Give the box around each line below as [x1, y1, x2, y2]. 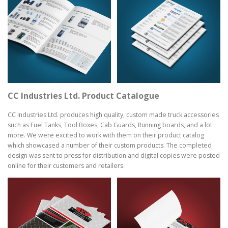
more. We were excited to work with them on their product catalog [8, 130, 204, 139]
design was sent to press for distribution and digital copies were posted [8, 151, 220, 160]
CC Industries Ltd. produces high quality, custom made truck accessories [8, 110, 219, 119]
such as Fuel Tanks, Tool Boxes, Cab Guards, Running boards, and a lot [8, 120, 212, 129]
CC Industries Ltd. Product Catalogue [8, 90, 159, 102]
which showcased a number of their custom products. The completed [8, 140, 212, 150]
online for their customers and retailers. [8, 161, 125, 170]
